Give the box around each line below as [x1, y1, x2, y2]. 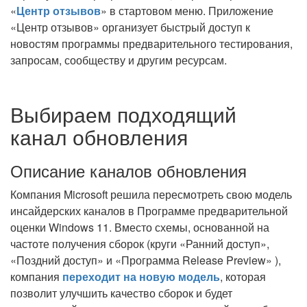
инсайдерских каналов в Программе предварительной [10, 203, 288, 219]
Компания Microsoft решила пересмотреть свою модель [10, 186, 292, 202]
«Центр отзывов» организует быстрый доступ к [10, 19, 250, 35]
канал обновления [10, 122, 188, 151]
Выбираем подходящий [10, 99, 236, 129]
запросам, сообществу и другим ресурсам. [10, 52, 227, 68]
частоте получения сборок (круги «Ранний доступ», [10, 236, 269, 251]
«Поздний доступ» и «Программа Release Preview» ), [10, 252, 281, 268]
